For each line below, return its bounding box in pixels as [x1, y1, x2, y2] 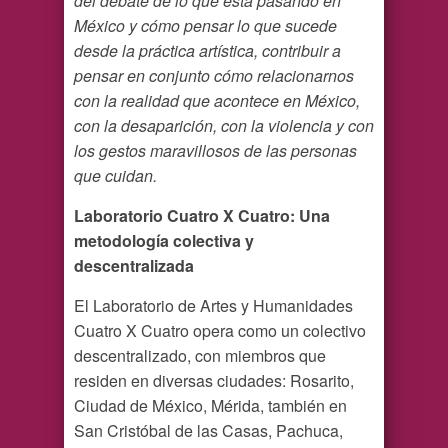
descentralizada [74, 254, 194, 278]
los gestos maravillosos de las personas [74, 139, 357, 163]
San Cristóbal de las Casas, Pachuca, [74, 419, 343, 443]
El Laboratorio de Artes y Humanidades [74, 294, 353, 318]
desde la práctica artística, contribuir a [74, 39, 341, 63]
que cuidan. [74, 164, 157, 188]
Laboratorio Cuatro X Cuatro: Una [74, 204, 330, 228]
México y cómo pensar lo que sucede [74, 14, 337, 38]
